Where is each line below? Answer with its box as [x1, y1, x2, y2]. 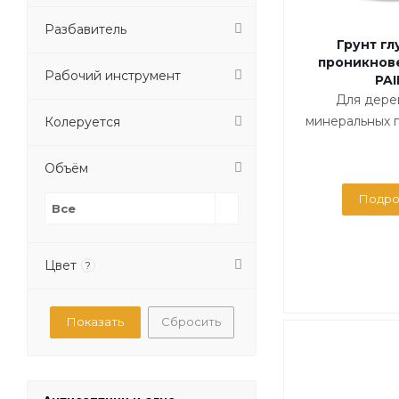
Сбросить [160, 314, 221, 330]
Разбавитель [45, 21, 126, 38]
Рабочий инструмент [45, 68, 181, 85]
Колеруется [45, 114, 120, 131]
